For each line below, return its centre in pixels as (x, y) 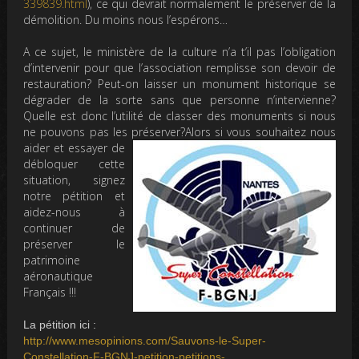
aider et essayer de (74, 148)
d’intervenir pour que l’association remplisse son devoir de (179, 68)
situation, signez (74, 180)
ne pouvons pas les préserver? (104, 132)
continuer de (74, 228)
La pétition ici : (60, 325)
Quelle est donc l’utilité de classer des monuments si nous (179, 116)
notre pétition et (74, 196)
